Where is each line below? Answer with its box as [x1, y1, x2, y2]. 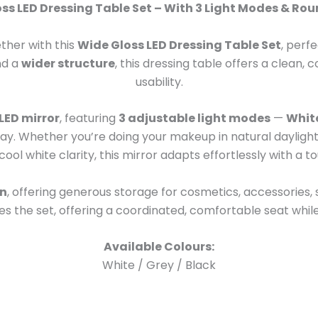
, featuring [59, 110, 119, 127]
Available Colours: [104, 238, 214, 256]
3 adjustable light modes [118, 110, 270, 127]
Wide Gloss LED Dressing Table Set [77, 36, 281, 53]
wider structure [21, 55, 115, 72]
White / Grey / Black [102, 257, 216, 274]
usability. [135, 73, 183, 90]
